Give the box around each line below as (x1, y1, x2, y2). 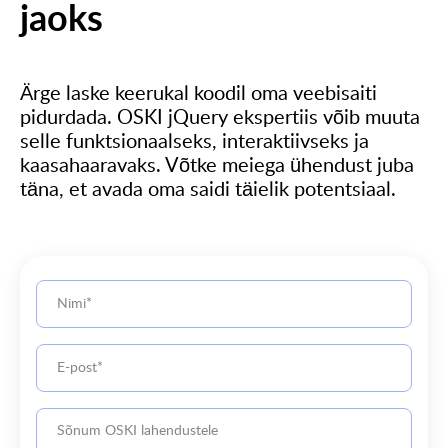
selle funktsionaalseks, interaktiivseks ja (20, 132, 369, 153)
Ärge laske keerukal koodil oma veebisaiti (20, 84, 377, 105)
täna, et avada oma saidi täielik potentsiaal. (20, 180, 396, 201)
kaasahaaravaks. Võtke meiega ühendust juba (20, 156, 414, 177)
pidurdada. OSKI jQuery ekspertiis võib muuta (20, 108, 420, 129)
